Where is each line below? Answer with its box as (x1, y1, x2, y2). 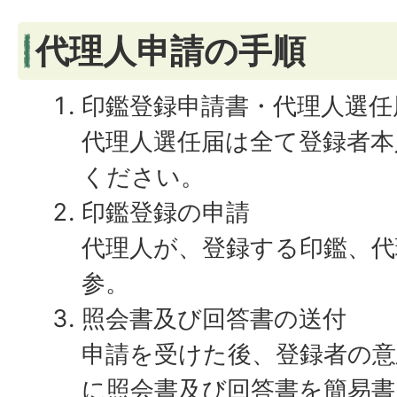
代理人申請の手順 (35, 30, 306, 71)
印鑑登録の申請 (82, 198, 250, 227)
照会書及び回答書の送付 (82, 304, 346, 333)
